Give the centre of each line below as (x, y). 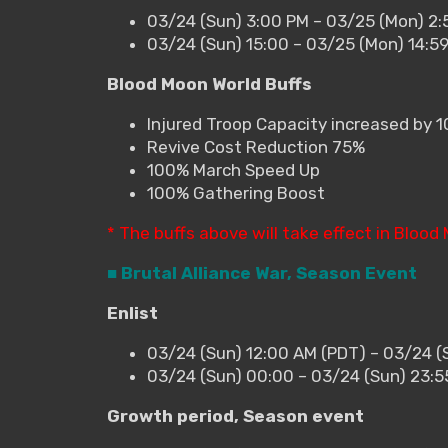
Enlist (132, 312)
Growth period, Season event (235, 415)
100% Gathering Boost (236, 192)
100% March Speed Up (233, 169)
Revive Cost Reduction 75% (256, 146)
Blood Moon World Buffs (209, 83)
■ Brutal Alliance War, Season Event (262, 272)
